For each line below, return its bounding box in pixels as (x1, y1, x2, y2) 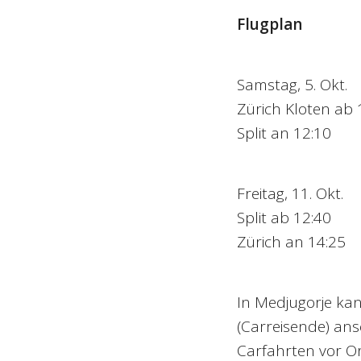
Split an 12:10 (236, 122, 347, 143)
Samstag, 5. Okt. (236, 73, 347, 95)
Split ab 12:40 (236, 206, 331, 228)
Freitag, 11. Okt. (236, 182, 351, 204)
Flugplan (236, 13, 302, 35)
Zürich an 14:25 (236, 230, 346, 252)
